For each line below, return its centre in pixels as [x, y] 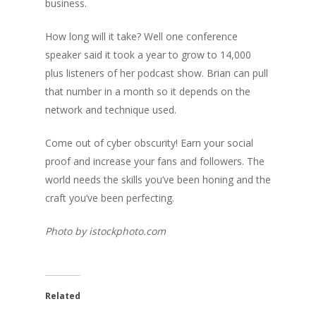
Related [63, 296]
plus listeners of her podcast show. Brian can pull [157, 73]
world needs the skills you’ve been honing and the [158, 180]
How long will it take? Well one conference [141, 37]
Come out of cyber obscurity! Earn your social [149, 143]
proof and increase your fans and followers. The [155, 162]
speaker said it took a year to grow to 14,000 [148, 55]
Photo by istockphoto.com [105, 231]
